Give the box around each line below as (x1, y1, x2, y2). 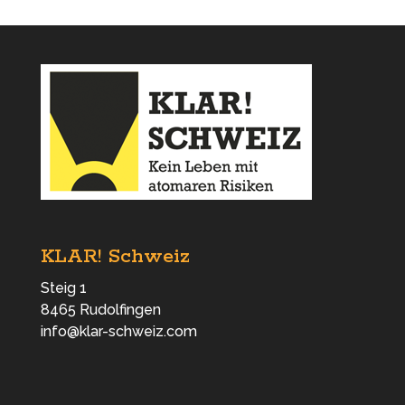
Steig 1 (40, 279, 87, 297)
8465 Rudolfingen (40, 301, 161, 319)
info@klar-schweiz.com (40, 323, 197, 341)
